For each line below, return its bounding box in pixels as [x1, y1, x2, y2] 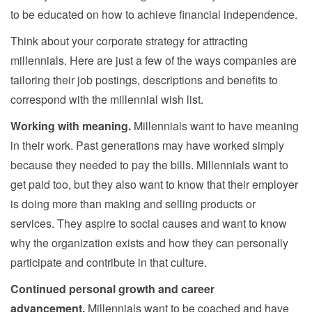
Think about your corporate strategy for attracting [10, 32, 248, 49]
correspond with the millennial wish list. [10, 91, 203, 107]
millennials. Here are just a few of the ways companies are [10, 52, 297, 68]
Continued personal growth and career [10, 280, 214, 297]
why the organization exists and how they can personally [10, 234, 288, 251]
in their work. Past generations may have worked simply [10, 136, 284, 153]
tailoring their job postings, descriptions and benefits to [10, 71, 278, 88]
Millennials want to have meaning [134, 117, 299, 134]
